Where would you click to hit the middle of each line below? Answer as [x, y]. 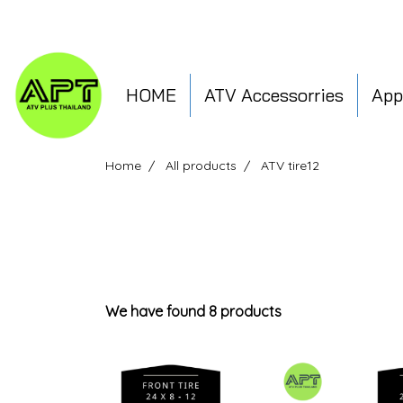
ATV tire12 [290, 165]
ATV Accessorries [274, 94]
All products [201, 165]
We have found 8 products [193, 311]
